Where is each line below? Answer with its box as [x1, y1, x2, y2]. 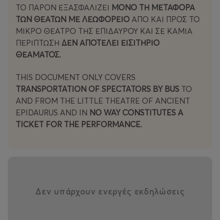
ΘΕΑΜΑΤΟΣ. [16, 50, 61, 60]
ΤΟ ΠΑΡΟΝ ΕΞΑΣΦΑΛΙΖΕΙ [16, 2, 111, 13]
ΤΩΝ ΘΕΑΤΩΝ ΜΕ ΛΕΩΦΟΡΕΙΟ [16, 14, 132, 25]
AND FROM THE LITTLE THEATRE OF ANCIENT [16, 96, 190, 106]
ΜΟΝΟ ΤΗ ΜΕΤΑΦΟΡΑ [111, 2, 195, 13]
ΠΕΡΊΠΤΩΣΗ [16, 38, 61, 48]
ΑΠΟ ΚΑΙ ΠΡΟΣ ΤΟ [132, 14, 200, 25]
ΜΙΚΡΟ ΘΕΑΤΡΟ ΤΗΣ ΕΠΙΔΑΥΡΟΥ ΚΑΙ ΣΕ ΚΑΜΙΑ [16, 26, 192, 36]
